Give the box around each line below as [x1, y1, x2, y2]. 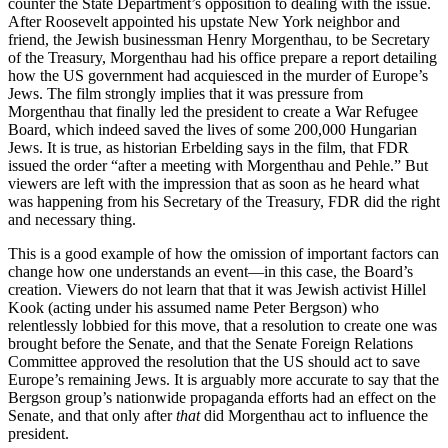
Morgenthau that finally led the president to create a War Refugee [8, 103, 418, 121]
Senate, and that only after [8, 407, 176, 425]
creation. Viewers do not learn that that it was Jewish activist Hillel [8, 281, 426, 299]
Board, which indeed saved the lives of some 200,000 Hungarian [8, 121, 417, 139]
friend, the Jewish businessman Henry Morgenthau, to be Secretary [8, 31, 430, 49]
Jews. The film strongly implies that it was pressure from [8, 85, 363, 103]
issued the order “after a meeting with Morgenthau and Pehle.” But [8, 157, 428, 175]
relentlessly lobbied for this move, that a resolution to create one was [8, 317, 437, 335]
